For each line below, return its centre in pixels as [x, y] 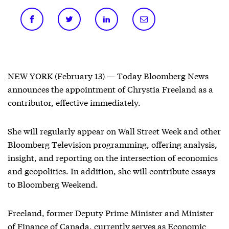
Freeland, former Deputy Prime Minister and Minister [111, 212]
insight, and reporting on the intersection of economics [113, 157]
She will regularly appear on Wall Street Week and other [114, 131]
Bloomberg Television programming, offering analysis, [112, 144]
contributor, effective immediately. [74, 102]
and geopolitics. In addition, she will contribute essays [111, 170]
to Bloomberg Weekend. [53, 184]
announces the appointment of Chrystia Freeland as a [110, 89]
